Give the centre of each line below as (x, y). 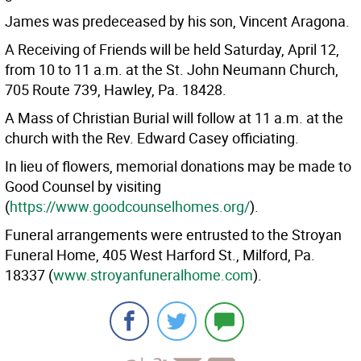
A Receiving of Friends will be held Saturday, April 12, (172, 49)
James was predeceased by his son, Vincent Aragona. (177, 21)
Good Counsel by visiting (83, 186)
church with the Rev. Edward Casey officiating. (152, 138)
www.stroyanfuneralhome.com (153, 275)
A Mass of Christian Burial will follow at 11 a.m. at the (174, 118)
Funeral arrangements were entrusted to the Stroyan (173, 234)
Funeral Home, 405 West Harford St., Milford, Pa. (160, 255)
